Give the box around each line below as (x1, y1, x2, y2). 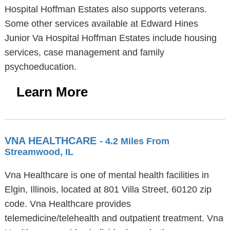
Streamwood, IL (4, 147, 73, 157)
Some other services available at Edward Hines (4, 18, 198, 29)
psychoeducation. (4, 62, 76, 72)
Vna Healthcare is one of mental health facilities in (4, 170, 209, 180)
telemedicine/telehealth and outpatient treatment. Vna (4, 213, 223, 223)
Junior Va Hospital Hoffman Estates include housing (4, 33, 217, 43)
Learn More (16, 84, 88, 100)
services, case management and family (4, 47, 164, 57)
